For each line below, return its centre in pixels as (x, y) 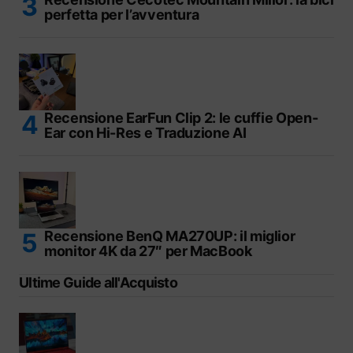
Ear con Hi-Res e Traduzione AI (145, 132)
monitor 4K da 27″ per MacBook (148, 251)
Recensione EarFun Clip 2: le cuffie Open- (181, 117)
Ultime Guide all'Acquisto (98, 282)
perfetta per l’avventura (122, 14)
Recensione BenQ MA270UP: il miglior (170, 236)
